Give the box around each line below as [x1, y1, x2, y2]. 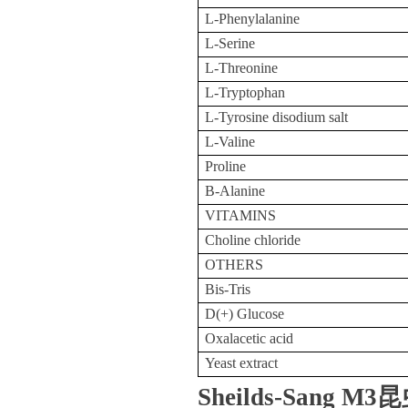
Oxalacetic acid [205, 331, 294, 346]
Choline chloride [205, 232, 301, 248]
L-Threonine [205, 60, 279, 76]
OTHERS [205, 257, 264, 272]
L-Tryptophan [205, 85, 286, 100]
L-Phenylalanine [205, 11, 301, 26]
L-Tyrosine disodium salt [205, 109, 349, 125]
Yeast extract [205, 355, 279, 371]
